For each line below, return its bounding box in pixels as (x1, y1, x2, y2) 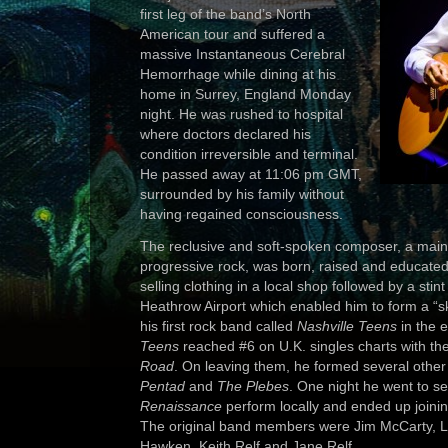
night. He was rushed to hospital (140, 106, 343, 122)
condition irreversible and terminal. (140, 146, 358, 162)
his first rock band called (140, 318, 297, 334)
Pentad (140, 378, 185, 394)
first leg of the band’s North (140, 6, 311, 22)
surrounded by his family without (140, 186, 344, 202)
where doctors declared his (140, 126, 311, 142)
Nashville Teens (297, 318, 397, 334)
